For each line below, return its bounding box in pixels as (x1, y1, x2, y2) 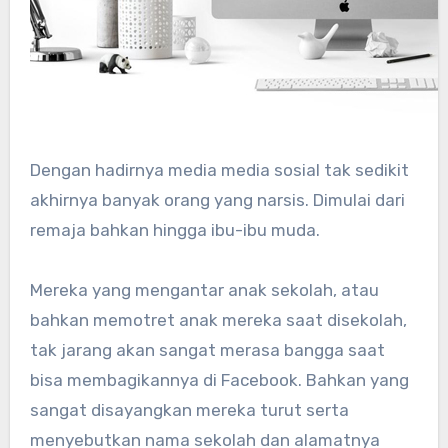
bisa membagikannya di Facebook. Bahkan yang (29, 369, 409, 390)
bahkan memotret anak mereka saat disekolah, (29, 309, 407, 330)
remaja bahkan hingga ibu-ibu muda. (29, 219, 320, 240)
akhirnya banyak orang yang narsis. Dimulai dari (29, 189, 405, 210)
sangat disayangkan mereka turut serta (29, 399, 349, 420)
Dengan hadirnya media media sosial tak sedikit (29, 159, 409, 180)
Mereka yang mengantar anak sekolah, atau (29, 279, 379, 300)
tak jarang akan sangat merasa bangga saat (29, 339, 385, 360)
